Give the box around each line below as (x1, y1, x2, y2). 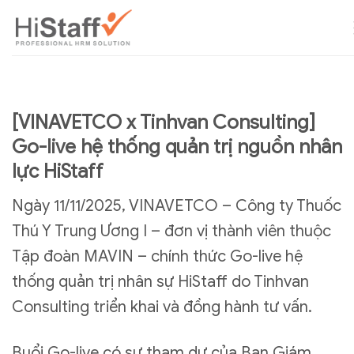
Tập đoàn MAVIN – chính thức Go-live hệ (12, 247, 303, 266)
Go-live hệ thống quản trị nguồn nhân (12, 135, 342, 159)
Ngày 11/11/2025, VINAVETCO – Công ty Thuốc (12, 196, 341, 216)
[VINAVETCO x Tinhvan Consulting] (12, 111, 315, 134)
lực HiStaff (12, 160, 104, 183)
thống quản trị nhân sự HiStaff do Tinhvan (12, 272, 309, 292)
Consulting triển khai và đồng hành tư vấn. (12, 297, 312, 317)
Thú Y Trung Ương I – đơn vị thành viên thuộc (12, 221, 331, 241)
